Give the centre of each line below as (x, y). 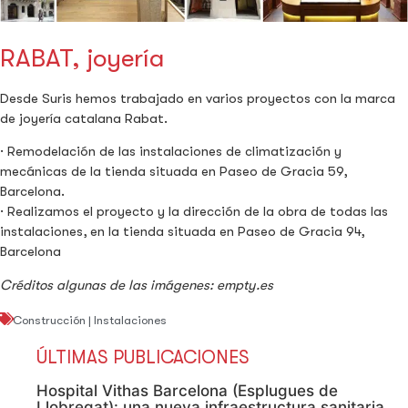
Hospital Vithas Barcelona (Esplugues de (187, 391)
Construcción (49, 320)
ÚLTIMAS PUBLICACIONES (143, 358)
